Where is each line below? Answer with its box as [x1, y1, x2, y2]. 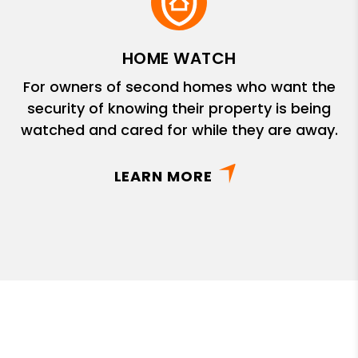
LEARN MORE [113, 165, 213, 186]
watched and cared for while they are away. [20, 119, 338, 140]
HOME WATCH [121, 46, 237, 70]
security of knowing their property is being [27, 97, 331, 118]
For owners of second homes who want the [22, 76, 336, 97]
